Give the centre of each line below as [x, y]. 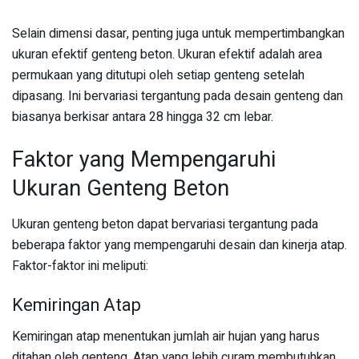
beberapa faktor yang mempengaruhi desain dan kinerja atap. [179, 245]
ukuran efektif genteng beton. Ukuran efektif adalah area [167, 54]
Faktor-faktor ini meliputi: [80, 266]
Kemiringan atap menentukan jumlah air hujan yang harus [166, 337]
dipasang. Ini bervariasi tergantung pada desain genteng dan [177, 96]
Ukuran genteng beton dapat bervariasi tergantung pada [165, 224]
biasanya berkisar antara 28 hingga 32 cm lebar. [143, 117]
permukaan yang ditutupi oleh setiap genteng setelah [158, 75]
